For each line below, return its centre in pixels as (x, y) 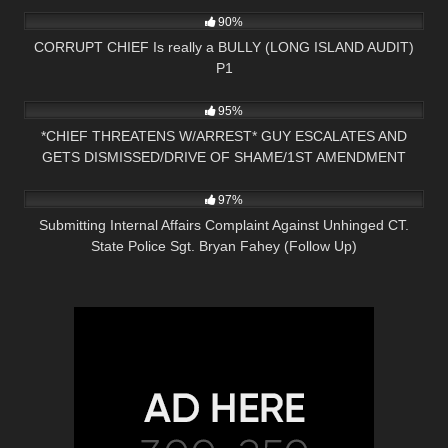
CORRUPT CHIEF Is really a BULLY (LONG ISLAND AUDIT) (224, 46)
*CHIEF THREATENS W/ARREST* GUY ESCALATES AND (224, 135)
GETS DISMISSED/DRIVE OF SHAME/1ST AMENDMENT (224, 156)
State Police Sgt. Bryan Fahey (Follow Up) (224, 246)
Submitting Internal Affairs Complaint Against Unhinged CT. (224, 225)
